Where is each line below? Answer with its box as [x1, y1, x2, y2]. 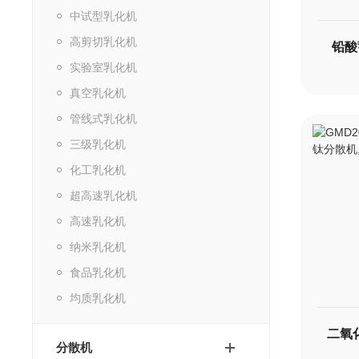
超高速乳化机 [70, 188, 138, 202]
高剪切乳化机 [70, 34, 138, 48]
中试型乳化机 [70, 9, 138, 22]
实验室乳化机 [70, 60, 138, 74]
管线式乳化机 [70, 111, 138, 125]
